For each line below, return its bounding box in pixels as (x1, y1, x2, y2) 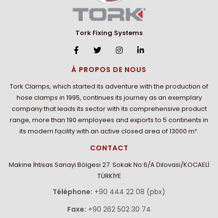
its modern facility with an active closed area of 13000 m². (19, 126, 199, 136)
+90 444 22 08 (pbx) (94, 187, 165, 197)
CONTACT (90, 143, 128, 153)
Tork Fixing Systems (75, 28, 143, 37)
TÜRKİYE (97, 171, 121, 181)
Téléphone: (53, 187, 92, 197)
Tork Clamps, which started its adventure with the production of (10, 81, 208, 91)
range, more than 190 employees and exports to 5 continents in (10, 115, 208, 125)
